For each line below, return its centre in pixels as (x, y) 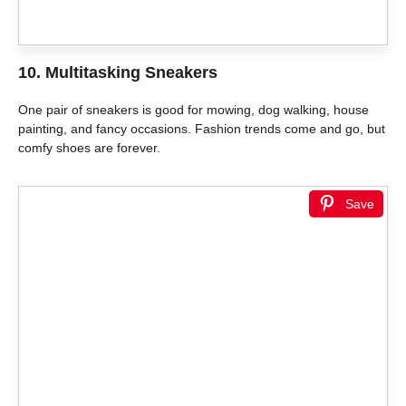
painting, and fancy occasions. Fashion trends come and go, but (202, 129)
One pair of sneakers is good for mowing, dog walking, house (193, 110)
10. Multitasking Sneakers (118, 73)
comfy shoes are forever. (89, 148)
